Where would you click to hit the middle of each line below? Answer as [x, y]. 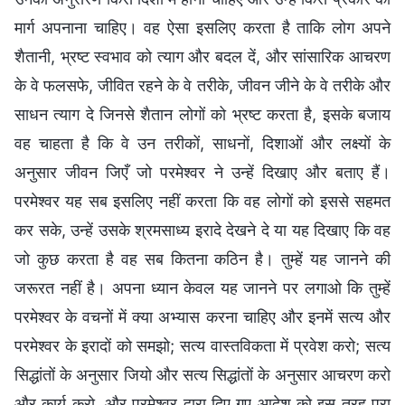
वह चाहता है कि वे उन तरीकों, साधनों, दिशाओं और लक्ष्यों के [202, 143]
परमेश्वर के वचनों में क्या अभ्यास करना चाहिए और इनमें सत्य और [202, 316]
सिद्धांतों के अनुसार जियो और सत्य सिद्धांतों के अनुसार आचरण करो [202, 374]
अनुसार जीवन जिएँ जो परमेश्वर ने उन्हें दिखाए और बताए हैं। [202, 172]
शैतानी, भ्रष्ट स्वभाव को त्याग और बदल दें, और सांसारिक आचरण [202, 56]
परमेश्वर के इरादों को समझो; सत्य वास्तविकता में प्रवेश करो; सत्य [202, 345]
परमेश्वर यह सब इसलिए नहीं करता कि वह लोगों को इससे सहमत [202, 201]
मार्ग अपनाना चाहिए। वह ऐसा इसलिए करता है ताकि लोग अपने [202, 27]
